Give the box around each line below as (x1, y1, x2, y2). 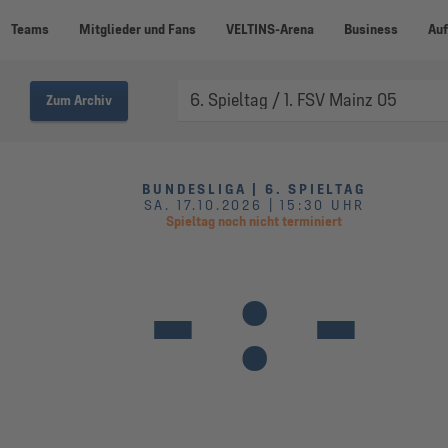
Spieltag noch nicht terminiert (166, 213, 342, 230)
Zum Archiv (45, 92, 112, 109)
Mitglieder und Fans (78, 21, 196, 38)
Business (343, 21, 398, 38)
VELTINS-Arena (225, 21, 314, 38)
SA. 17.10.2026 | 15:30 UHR (143, 197, 365, 214)
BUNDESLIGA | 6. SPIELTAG (142, 181, 366, 198)
